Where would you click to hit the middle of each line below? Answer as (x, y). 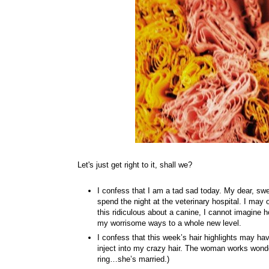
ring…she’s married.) (134, 259)
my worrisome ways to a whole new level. (171, 223)
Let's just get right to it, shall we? (135, 165)
